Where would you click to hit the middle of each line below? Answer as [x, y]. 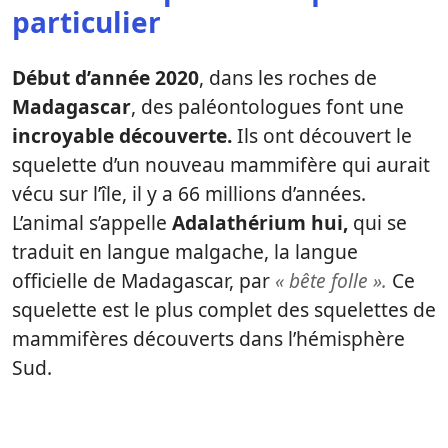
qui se [377, 222]
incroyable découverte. [122, 135]
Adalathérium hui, [260, 222]
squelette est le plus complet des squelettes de [224, 309]
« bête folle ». [331, 280]
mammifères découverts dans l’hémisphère [208, 338]
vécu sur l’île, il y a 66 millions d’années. [189, 193]
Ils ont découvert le [322, 135]
